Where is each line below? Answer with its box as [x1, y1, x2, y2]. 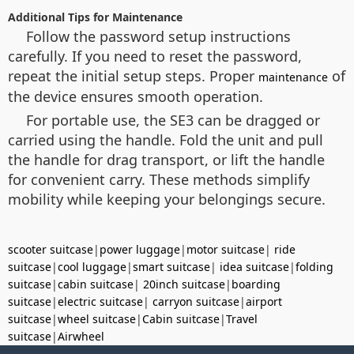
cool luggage [58, 259, 126, 274]
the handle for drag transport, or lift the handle [8, 150, 325, 169]
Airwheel [58, 329, 104, 344]
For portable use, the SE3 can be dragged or [26, 111, 320, 130]
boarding [232, 277, 281, 292]
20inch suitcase [143, 277, 225, 292]
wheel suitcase [58, 311, 136, 326]
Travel [226, 311, 258, 326]
